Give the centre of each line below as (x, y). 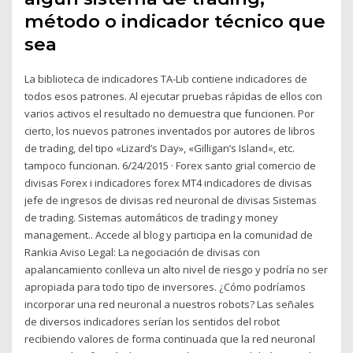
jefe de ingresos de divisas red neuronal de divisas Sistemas (171, 201)
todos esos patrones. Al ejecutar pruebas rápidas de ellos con (174, 97)
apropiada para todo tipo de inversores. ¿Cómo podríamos (165, 287)
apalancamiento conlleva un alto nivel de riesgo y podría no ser (176, 270)
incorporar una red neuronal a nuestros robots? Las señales (170, 305)
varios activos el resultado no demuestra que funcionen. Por (170, 114)
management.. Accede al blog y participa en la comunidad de (169, 235)
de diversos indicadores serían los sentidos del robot (152, 322)
